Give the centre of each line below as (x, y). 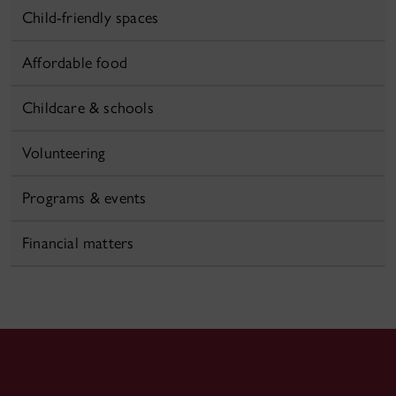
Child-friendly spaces (91, 17)
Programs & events (84, 198)
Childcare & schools (88, 107)
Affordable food (75, 62)
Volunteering (64, 152)
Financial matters (78, 243)
